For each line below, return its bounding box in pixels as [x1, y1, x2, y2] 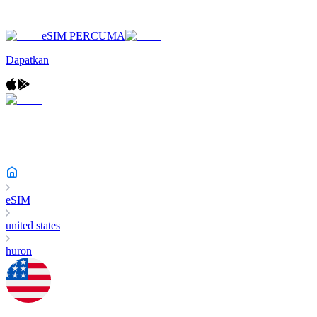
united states [6, 219, 60, 231]
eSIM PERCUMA [42, 30, 125, 42]
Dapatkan [6, 54, 49, 66]
